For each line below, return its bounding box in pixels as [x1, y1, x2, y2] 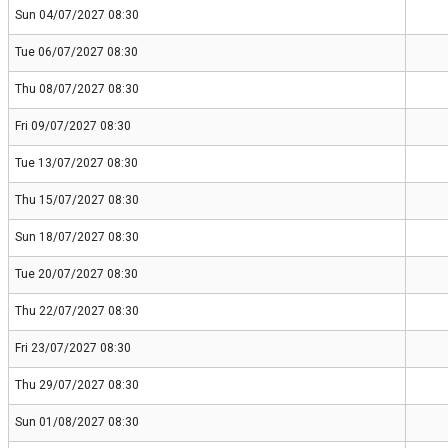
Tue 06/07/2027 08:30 [15, 45, 138, 60]
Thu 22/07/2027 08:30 [15, 304, 139, 319]
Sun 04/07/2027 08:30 [15, 8, 139, 23]
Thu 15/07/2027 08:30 [15, 193, 139, 208]
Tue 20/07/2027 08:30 [15, 267, 138, 282]
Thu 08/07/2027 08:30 [15, 82, 139, 97]
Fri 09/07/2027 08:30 [15, 119, 131, 134]
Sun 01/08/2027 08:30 [15, 415, 139, 430]
